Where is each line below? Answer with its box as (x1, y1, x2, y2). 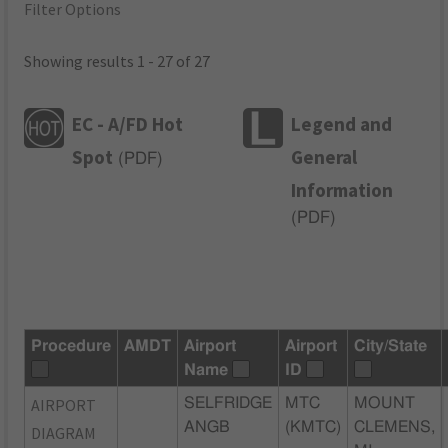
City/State (354, 337, 428, 354)
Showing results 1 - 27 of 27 (24, 51, 211, 72)
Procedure (31, 337, 112, 354)
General (291, 144, 358, 169)
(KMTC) (285, 418, 342, 435)
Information (291, 177, 394, 202)
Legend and (291, 111, 393, 136)
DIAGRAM (31, 422, 97, 443)
